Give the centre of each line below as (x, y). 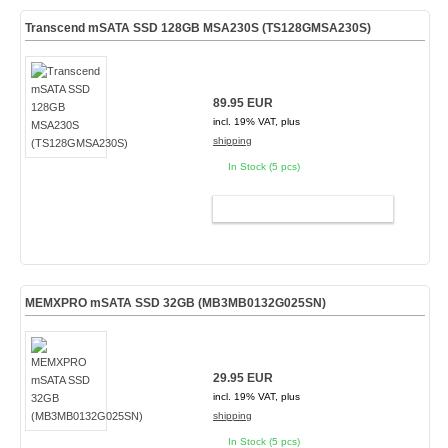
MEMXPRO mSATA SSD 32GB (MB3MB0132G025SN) (175, 303)
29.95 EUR (242, 378)
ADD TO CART (294, 209)
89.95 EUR (242, 103)
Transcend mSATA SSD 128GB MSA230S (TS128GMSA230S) (197, 28)
